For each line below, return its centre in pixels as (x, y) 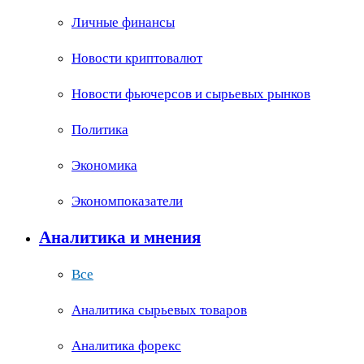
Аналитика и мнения (120, 237)
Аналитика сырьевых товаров (159, 310)
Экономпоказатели (127, 201)
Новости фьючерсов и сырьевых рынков (191, 94)
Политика (100, 130)
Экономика (104, 165)
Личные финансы (123, 22)
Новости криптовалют (137, 58)
